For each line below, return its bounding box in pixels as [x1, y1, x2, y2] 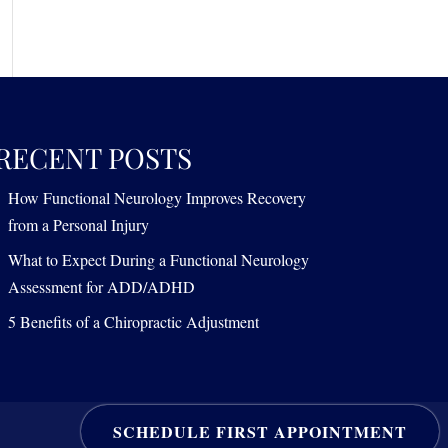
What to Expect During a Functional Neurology [8, 249, 310, 270]
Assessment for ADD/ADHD [8, 276, 196, 297]
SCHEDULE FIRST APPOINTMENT [113, 420, 407, 444]
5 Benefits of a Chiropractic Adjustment [8, 311, 260, 332]
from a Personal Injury [8, 214, 150, 235]
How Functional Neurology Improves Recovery [8, 187, 307, 208]
